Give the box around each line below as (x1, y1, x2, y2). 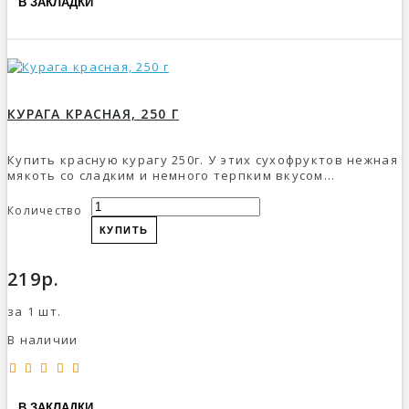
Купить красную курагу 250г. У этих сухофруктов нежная (7, 151, 398, 168)
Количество (7, 202, 82, 218)
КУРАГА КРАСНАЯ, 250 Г (7, 104, 179, 122)
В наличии (7, 330, 79, 348)
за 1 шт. (7, 302, 62, 320)
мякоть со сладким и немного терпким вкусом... (7, 166, 336, 184)
